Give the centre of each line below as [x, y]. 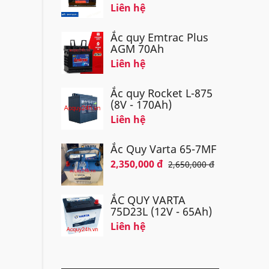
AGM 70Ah [137, 49]
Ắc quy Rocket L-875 [162, 93]
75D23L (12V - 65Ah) [161, 211]
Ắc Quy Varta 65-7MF [163, 149]
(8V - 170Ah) [141, 104]
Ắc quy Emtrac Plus [159, 37]
